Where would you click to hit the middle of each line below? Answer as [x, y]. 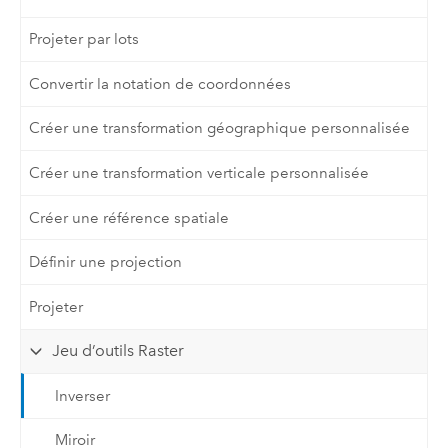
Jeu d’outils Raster [118, 351]
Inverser [82, 395]
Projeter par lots [84, 39]
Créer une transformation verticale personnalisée [199, 173]
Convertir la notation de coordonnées [160, 83]
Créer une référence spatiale [129, 217]
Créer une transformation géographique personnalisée [220, 128]
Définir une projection [106, 262]
